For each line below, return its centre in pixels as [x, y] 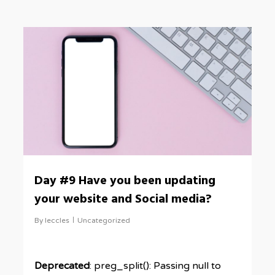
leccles [57, 220]
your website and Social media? [123, 199]
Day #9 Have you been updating [125, 181]
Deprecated [62, 266]
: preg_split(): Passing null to [156, 266]
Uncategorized [104, 220]
